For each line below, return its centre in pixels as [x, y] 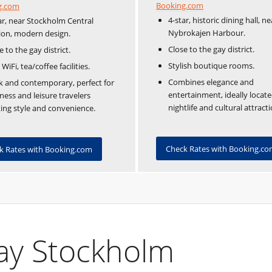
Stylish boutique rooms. [211, 66]
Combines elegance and [211, 82]
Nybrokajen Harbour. [207, 33]
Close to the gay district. [211, 49]
